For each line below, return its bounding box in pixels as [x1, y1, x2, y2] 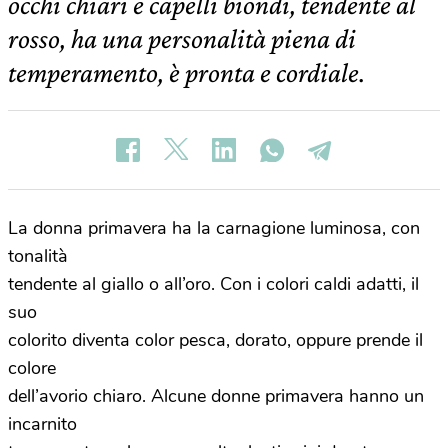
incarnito [8, 412, 77, 436]
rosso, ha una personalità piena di [8, 23, 356, 54]
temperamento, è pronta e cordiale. [8, 57, 365, 88]
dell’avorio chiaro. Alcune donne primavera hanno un [8, 384, 424, 408]
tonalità [8, 244, 68, 268]
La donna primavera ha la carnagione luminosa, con [8, 216, 420, 240]
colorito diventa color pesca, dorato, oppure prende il [8, 328, 423, 352]
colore [8, 356, 56, 380]
